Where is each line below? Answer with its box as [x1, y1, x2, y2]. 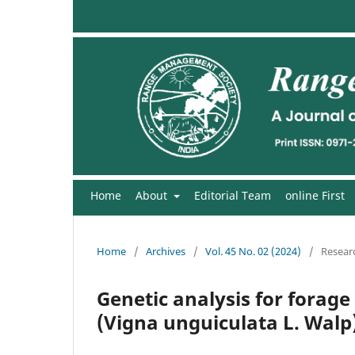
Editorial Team [193, 187, 271, 203]
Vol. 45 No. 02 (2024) [205, 243, 301, 258]
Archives [146, 243, 185, 258]
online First [284, 187, 345, 203]
